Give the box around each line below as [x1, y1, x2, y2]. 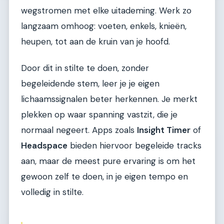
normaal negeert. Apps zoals [21, 124, 137, 136]
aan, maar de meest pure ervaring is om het [21, 155, 195, 167]
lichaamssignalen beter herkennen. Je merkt [21, 93, 197, 105]
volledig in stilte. [21, 186, 83, 198]
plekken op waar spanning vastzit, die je [21, 109, 177, 120]
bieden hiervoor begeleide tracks [67, 140, 201, 151]
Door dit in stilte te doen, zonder [21, 62, 149, 74]
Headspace [21, 140, 67, 151]
